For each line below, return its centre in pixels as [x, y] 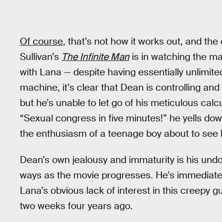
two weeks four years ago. [76, 206]
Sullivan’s [41, 57]
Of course [41, 42]
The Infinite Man [95, 57]
